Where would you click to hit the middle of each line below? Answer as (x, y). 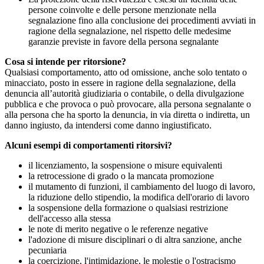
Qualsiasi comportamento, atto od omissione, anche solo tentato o (126, 72)
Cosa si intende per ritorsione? (65, 62)
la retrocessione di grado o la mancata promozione (121, 176)
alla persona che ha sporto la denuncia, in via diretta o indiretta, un (127, 115)
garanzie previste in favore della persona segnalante (123, 42)
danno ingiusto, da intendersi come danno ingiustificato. (108, 126)
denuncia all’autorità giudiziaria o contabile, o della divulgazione (124, 94)
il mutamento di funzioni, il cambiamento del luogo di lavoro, (142, 187)
